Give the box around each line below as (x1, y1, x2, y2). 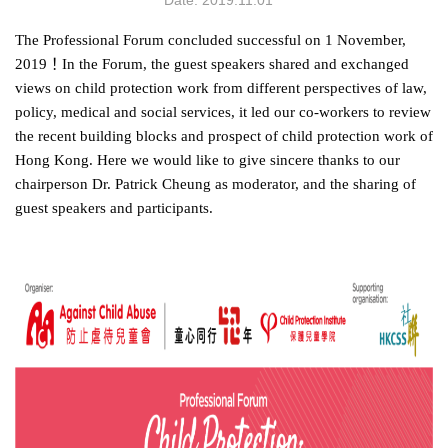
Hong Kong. (15, 151, 97, 168)
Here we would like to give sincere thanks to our (97, 151, 400, 168)
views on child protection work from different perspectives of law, (15, 79, 427, 96)
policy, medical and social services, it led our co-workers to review (15, 103, 431, 120)
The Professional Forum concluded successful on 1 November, (15, 31, 406, 48)
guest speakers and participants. (15, 199, 213, 216)
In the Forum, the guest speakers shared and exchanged (62, 55, 409, 72)
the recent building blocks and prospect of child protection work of (15, 127, 433, 144)
